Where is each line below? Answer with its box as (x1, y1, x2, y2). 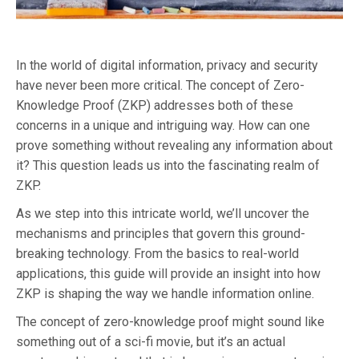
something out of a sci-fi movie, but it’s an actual (16, 333, 285, 349)
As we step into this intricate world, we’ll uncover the (16, 205, 309, 221)
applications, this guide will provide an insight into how (16, 265, 321, 281)
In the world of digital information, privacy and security (16, 57, 318, 73)
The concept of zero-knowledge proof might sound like (16, 313, 325, 329)
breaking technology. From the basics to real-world (16, 245, 299, 261)
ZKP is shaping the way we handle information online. (16, 285, 314, 301)
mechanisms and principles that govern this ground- (16, 225, 305, 241)
